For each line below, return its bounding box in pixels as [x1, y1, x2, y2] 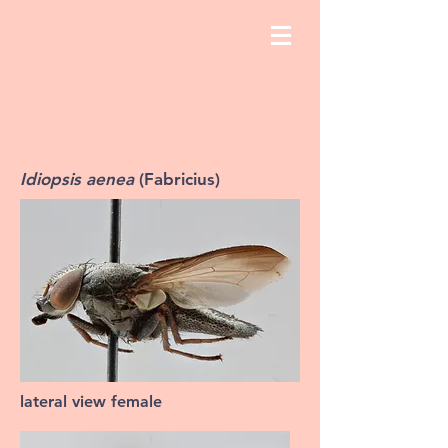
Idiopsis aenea [20, 169, 139, 189]
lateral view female [20, 392, 162, 411]
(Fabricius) [139, 169, 220, 189]
